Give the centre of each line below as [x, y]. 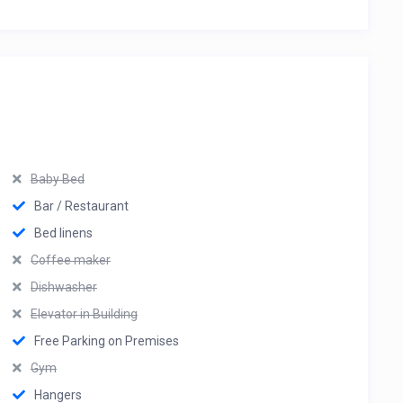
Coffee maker [71, 260]
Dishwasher [64, 287]
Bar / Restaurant [81, 206]
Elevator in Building [84, 314]
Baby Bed [58, 179]
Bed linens [63, 233]
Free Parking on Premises [107, 341]
